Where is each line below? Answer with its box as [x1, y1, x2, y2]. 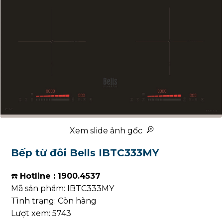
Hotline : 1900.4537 [20, 171, 101, 181]
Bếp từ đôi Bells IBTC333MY [11, 147, 159, 159]
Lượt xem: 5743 [11, 209, 72, 219]
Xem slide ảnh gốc [69, 126, 146, 135]
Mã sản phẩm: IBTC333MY [11, 184, 114, 194]
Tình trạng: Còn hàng [11, 196, 97, 206]
